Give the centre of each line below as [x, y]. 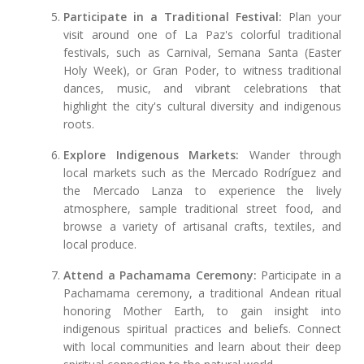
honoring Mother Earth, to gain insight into [202, 311]
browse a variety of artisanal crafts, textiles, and [202, 227]
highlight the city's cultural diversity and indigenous [202, 106]
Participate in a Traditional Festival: [173, 17]
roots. [79, 124]
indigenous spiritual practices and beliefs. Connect [202, 329]
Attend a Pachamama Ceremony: [160, 275]
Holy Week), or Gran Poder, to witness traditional [202, 71]
